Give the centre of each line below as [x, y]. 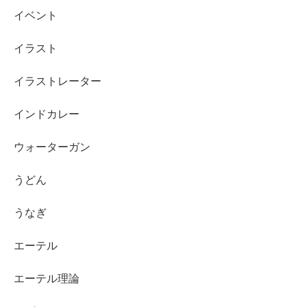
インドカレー [47, 114]
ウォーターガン [52, 147]
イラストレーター [58, 82]
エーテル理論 [47, 279]
